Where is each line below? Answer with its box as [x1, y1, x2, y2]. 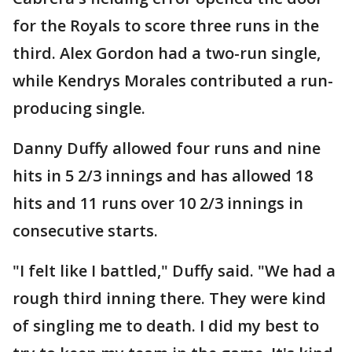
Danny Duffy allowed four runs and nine [13, 137, 321, 159]
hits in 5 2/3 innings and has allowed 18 [13, 165, 313, 187]
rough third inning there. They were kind [13, 288, 326, 310]
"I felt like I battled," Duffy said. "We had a [13, 260, 335, 282]
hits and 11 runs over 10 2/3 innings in [13, 192, 303, 214]
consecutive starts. [13, 220, 158, 242]
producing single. [13, 97, 145, 119]
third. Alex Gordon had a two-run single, [13, 42, 321, 64]
